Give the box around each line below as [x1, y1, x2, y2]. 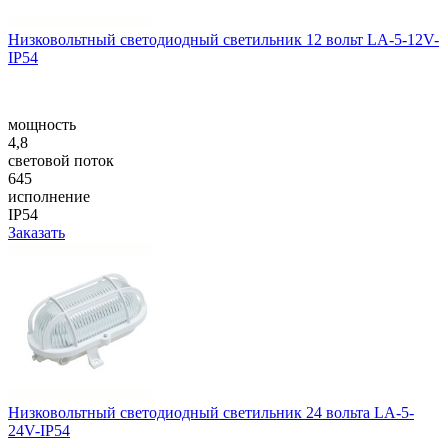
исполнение [8, 187, 90, 205]
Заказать [8, 223, 65, 241]
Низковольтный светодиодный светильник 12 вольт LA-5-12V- [8, 30, 439, 48]
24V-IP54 [8, 421, 70, 439]
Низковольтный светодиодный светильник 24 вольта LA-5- [8, 403, 414, 421]
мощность [8, 115, 76, 133]
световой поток [8, 151, 114, 169]
